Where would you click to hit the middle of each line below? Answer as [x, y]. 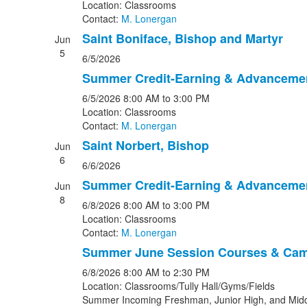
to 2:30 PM [186, 272]
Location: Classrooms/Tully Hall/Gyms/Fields [178, 286]
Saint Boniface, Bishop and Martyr [182, 38]
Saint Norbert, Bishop [145, 145]
